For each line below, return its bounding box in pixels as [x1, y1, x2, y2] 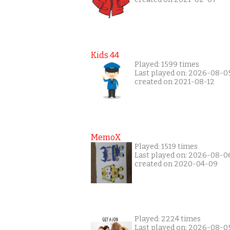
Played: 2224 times [135, 215, 201, 223]
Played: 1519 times [135, 142, 198, 151]
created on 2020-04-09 [135, 160, 218, 168]
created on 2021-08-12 [135, 78, 215, 86]
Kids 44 [91, 50, 119, 60]
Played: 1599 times [135, 60, 199, 69]
